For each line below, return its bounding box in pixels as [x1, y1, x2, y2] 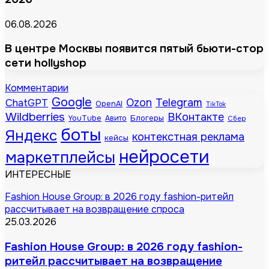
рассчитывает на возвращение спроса [5, 203, 184, 216]
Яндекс [5, 126, 57, 145]
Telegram [156, 95, 202, 110]
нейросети [119, 146, 209, 169]
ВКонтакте [168, 110, 224, 125]
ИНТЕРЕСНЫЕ [5, 168, 71, 181]
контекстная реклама [132, 130, 244, 145]
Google [52, 94, 92, 110]
